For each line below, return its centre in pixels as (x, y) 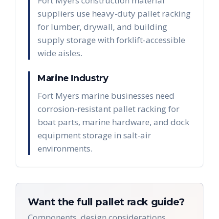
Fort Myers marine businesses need (106, 96)
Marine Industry (73, 78)
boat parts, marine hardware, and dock (113, 122)
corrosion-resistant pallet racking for (109, 109)
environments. (65, 148)
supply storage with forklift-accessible (111, 40)
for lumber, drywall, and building (102, 27)
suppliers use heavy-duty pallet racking (114, 13)
